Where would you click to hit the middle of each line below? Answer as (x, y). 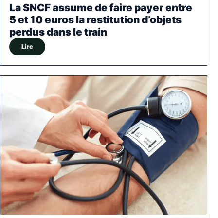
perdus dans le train (58, 32)
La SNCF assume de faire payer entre (101, 7)
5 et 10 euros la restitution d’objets (95, 19)
